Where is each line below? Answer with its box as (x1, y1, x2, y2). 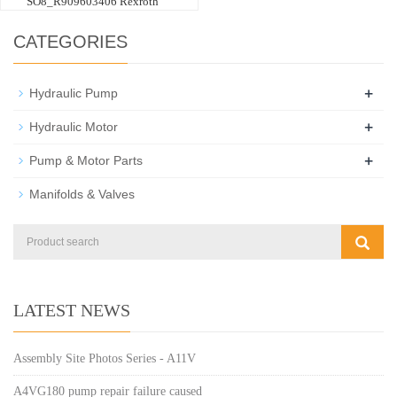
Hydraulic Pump (29, 85, 118, 100)
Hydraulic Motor (29, 119, 118, 134)
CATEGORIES (13, 31, 128, 51)
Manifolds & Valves (29, 186, 135, 201)
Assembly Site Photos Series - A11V (13, 351, 196, 365)
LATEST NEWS (13, 300, 130, 320)
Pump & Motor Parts (29, 152, 143, 167)
